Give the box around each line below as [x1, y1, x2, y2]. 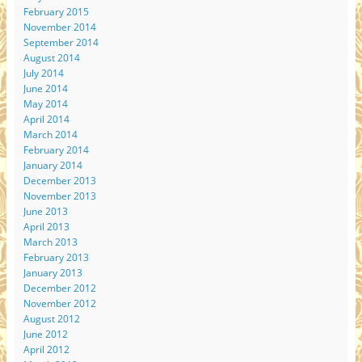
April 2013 [23, 220, 69, 234]
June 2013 [23, 204, 68, 219]
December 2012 [23, 281, 96, 296]
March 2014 [23, 128, 78, 142]
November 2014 [23, 20, 96, 35]
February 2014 [23, 143, 89, 158]
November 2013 [23, 189, 96, 204]
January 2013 [23, 266, 82, 280]
